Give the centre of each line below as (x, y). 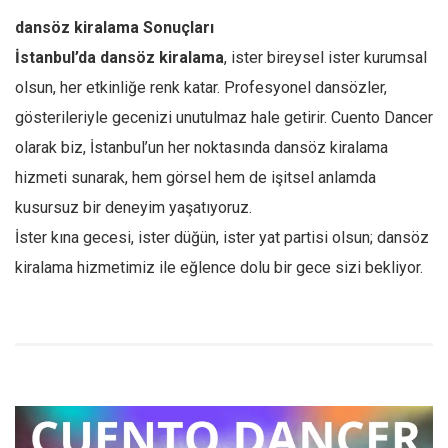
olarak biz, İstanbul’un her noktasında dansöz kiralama (201, 147)
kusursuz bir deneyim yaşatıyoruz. (133, 207)
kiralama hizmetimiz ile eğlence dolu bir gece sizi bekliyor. (219, 267)
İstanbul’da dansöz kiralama (119, 57)
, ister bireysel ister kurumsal (325, 57)
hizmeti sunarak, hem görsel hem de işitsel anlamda (195, 177)
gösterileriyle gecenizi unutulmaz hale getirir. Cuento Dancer (224, 117)
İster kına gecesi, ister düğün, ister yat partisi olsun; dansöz (222, 237)
